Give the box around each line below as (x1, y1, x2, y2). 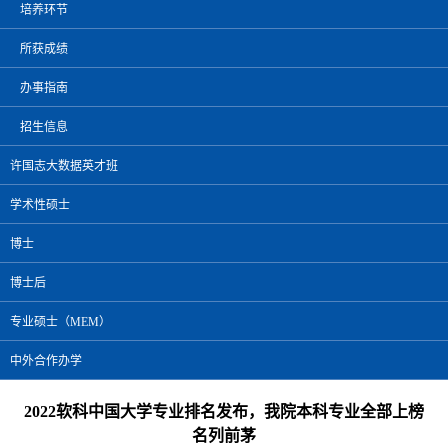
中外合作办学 (10, 354, 82, 368)
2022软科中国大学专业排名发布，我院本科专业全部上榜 (24, 403, 424, 420)
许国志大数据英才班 (10, 159, 118, 173)
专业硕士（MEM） (10, 315, 111, 329)
